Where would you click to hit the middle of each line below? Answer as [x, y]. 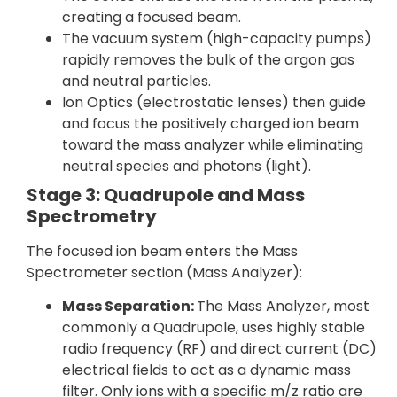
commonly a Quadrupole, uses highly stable [214, 327]
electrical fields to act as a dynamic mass [206, 370]
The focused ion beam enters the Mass [162, 251]
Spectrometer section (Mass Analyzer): [164, 272]
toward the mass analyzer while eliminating [213, 144]
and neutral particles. [136, 81]
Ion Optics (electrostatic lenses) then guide [214, 102]
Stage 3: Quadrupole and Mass [166, 195]
